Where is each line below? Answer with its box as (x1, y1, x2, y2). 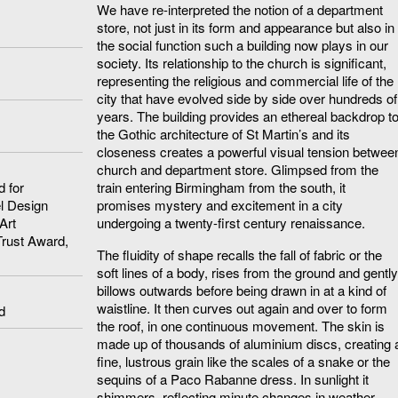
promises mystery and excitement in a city (97, 195, 343, 214)
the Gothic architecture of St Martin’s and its (97, 123, 350, 143)
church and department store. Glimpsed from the (97, 159, 378, 179)
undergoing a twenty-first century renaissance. (97, 212, 365, 232)
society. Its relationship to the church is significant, (97, 52, 386, 72)
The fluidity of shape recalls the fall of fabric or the (97, 244, 382, 264)
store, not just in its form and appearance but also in (97, 17, 394, 36)
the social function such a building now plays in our (97, 35, 388, 54)
